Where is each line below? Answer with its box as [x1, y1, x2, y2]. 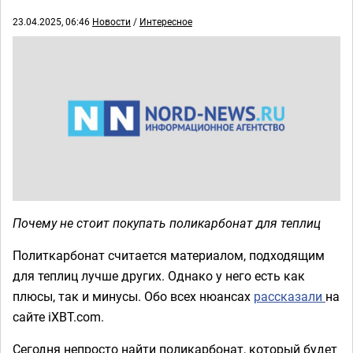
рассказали [254, 287, 325, 305]
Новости [92, 15, 131, 28]
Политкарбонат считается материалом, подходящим [13, 246, 325, 264]
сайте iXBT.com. [13, 307, 104, 325]
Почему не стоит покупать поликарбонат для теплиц [13, 214, 321, 232]
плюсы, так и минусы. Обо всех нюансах [13, 287, 254, 305]
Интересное [139, 15, 192, 28]
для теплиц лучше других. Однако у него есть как [13, 266, 305, 284]
